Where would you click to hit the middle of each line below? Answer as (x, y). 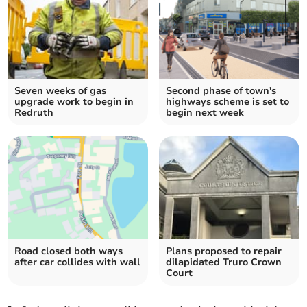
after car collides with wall (78, 262)
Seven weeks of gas (61, 91)
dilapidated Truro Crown (224, 262)
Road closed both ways (69, 251)
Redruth (34, 113)
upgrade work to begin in (74, 102)
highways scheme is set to (228, 102)
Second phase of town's (221, 91)
